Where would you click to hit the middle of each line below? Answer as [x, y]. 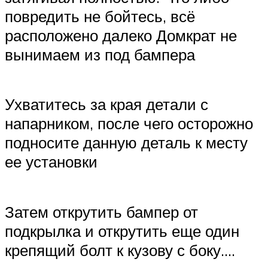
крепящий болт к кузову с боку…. [120, 250]
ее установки [51, 162]
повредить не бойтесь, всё [100, 16]
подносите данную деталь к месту [126, 143]
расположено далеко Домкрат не [121, 36]
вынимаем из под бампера [100, 55]
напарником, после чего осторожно [129, 124]
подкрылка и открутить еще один [122, 231]
